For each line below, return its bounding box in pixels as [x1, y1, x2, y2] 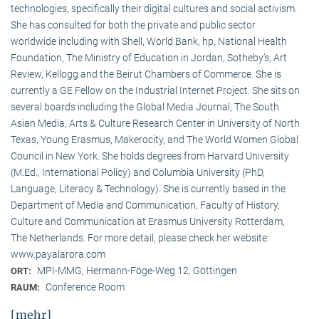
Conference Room [46, 281, 125, 293]
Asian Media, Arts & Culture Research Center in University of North [11, 117, 300, 130]
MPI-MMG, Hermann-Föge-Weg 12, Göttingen [37, 265, 237, 277]
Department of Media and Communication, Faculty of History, [11, 199, 280, 211]
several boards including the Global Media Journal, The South [11, 101, 279, 113]
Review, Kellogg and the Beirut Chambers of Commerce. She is [11, 68, 281, 80]
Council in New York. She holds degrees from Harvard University [11, 150, 289, 162]
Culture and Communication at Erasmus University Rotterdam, [11, 216, 285, 228]
